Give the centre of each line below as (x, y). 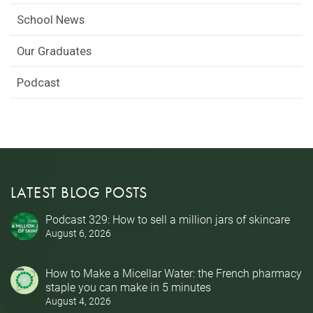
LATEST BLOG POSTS (79, 193)
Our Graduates (54, 51)
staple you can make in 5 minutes (128, 287)
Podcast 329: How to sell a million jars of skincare (168, 219)
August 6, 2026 (78, 234)
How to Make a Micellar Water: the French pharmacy (174, 273)
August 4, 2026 (78, 301)
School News (51, 20)
